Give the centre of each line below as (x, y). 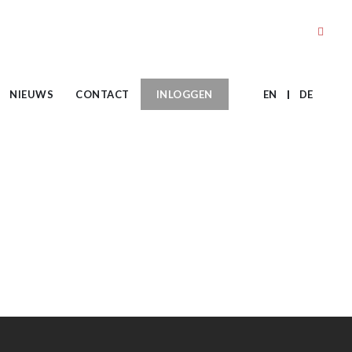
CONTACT (103, 94)
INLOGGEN (184, 94)
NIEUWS (32, 94)
